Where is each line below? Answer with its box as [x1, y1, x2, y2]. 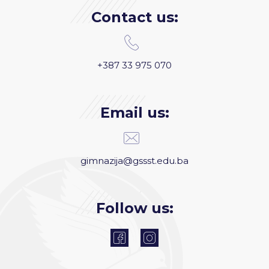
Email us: [100, 104, 169, 122]
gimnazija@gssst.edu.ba [80, 155, 189, 167]
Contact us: [91, 8, 178, 26]
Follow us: [95, 199, 174, 217]
